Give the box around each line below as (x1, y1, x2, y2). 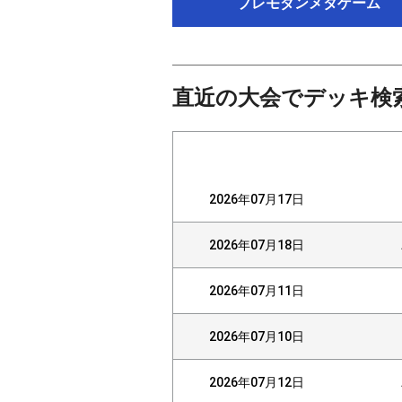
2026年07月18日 (209, 237, 304, 252)
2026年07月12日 (209, 374, 304, 389)
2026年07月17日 (209, 191, 304, 206)
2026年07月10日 (209, 328, 304, 344)
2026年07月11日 (209, 283, 304, 298)
